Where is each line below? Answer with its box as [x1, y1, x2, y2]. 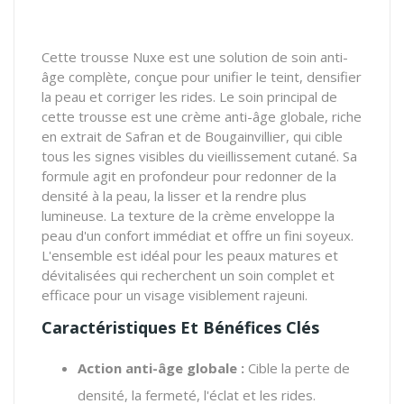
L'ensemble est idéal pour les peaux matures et [41, 245, 338, 264]
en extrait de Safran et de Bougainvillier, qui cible [41, 126, 343, 145]
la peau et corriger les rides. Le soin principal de [41, 87, 337, 106]
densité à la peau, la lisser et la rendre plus [41, 186, 307, 205]
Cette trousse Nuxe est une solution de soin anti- [41, 47, 348, 66]
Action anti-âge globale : [78, 358, 244, 377]
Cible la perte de [244, 358, 350, 377]
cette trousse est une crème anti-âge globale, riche [41, 106, 362, 125]
